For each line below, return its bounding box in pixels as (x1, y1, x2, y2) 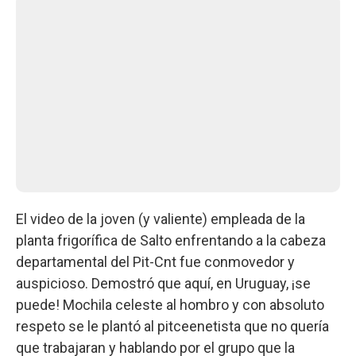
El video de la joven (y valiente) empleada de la (16, 211, 305, 227)
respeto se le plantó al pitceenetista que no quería (16, 318, 329, 335)
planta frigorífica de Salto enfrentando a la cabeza (16, 232, 326, 249)
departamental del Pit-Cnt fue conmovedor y (16, 253, 295, 270)
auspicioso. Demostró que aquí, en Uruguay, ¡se (16, 275, 311, 292)
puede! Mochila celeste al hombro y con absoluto (16, 296, 324, 313)
